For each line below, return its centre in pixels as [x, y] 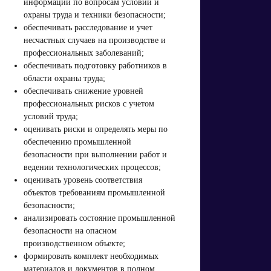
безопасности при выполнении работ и [96, 154]
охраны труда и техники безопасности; [95, 15]
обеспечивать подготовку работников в [96, 65]
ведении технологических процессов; [93, 167]
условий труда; [51, 116]
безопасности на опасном [70, 230]
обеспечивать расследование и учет [88, 27]
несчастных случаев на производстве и [95, 40]
